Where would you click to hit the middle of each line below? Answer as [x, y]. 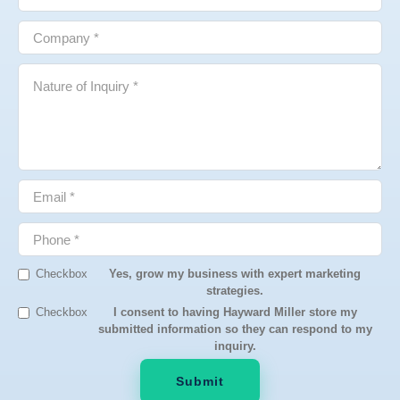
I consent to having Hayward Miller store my [235, 312]
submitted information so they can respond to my [235, 329]
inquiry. [235, 346]
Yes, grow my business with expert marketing [235, 274]
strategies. [235, 291]
